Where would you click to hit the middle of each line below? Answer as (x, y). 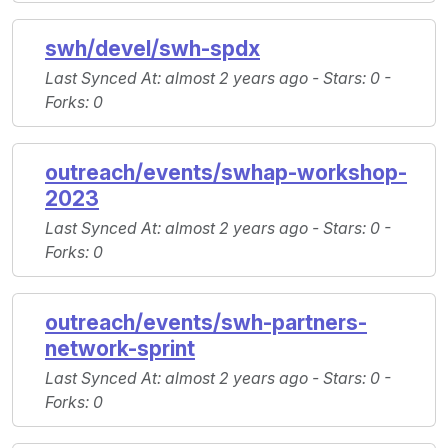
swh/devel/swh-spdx (152, 49)
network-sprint (120, 349)
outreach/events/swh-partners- (206, 323)
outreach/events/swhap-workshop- (226, 173)
